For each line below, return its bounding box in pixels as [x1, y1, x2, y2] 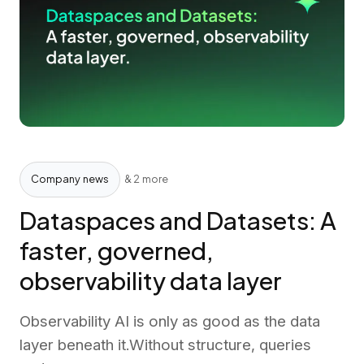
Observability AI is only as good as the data [19, 312, 320, 331]
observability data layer [19, 265, 282, 297]
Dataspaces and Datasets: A [19, 205, 336, 236]
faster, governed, [19, 235, 214, 266]
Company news [30, 172, 110, 186]
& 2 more [124, 172, 169, 186]
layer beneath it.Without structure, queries [19, 336, 311, 355]
